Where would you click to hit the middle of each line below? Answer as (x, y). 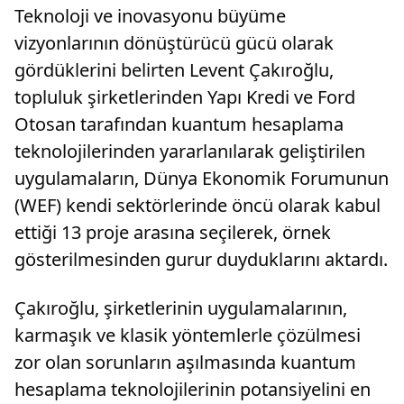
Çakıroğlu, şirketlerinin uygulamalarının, (181, 308)
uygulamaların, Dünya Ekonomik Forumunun (202, 179)
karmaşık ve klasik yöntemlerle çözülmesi (188, 335)
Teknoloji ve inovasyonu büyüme (150, 16)
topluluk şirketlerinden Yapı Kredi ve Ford (185, 97)
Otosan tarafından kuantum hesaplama (179, 124)
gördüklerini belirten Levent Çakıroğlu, (174, 70)
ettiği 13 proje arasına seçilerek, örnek (173, 233)
